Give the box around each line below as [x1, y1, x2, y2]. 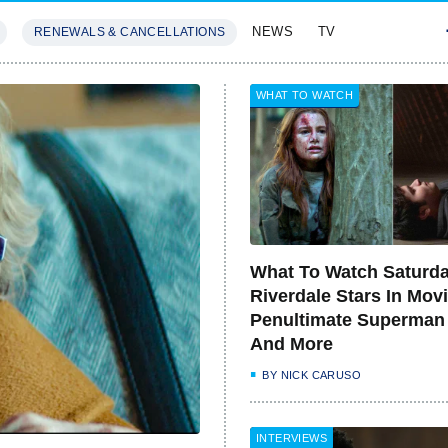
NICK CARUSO [280, 368, 362, 381]
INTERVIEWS [256, 431, 327, 444]
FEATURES [63, 84, 136, 99]
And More [250, 333, 333, 354]
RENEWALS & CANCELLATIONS [33, 25, 226, 39]
